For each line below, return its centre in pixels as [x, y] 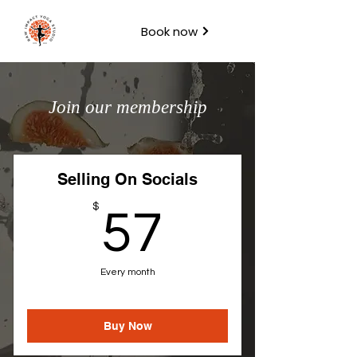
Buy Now [127, 326]
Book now [169, 31]
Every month [127, 272]
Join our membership [127, 107]
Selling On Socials [127, 179]
